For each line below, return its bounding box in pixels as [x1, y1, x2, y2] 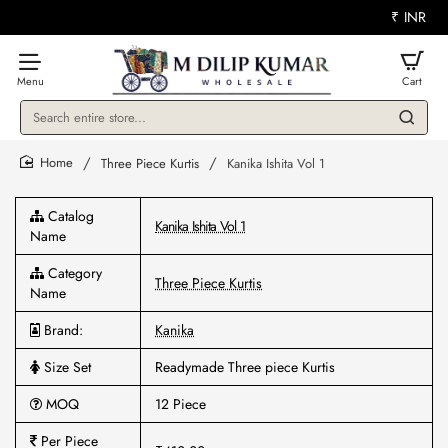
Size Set [40, 357, 91, 377]
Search [20, 114, 63, 136]
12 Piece [155, 394, 206, 414]
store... [20, 152, 65, 174]
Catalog [44, 206, 94, 226]
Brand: [40, 320, 83, 340]
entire [20, 133, 57, 155]
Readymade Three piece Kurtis [155, 357, 335, 377]
